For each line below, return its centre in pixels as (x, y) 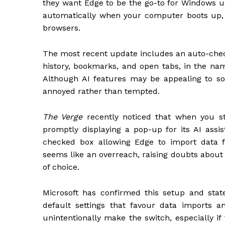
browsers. (62, 28)
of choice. (61, 167)
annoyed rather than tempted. (101, 91)
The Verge (63, 117)
